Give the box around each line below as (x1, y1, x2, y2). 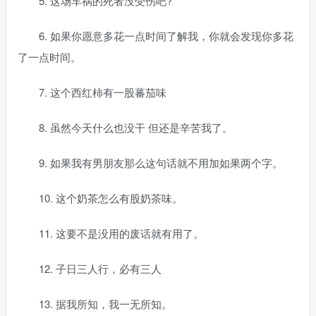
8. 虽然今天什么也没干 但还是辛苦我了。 (39, 120, 233, 135)
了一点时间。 (18, 49, 81, 64)
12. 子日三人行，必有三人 (39, 261, 162, 276)
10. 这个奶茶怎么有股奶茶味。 (39, 190, 183, 205)
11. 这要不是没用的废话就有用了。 (39, 226, 204, 241)
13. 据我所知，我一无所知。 (39, 296, 172, 311)
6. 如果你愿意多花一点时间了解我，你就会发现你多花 (39, 28, 293, 43)
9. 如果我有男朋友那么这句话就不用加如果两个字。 (39, 155, 283, 170)
